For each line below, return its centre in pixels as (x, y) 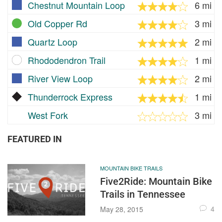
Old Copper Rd (57, 23)
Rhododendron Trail (67, 60)
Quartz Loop (53, 41)
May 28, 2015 (121, 209)
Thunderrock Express (70, 96)
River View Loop (60, 78)
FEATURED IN (35, 139)
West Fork (48, 115)
